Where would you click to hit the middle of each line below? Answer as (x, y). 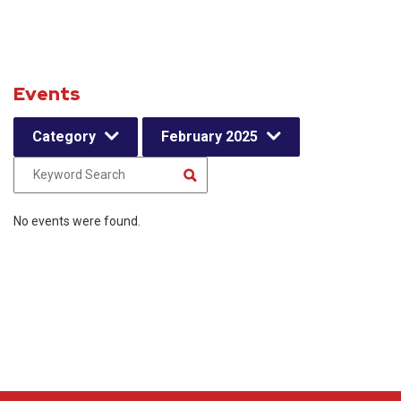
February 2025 (209, 137)
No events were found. (77, 221)
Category (64, 137)
